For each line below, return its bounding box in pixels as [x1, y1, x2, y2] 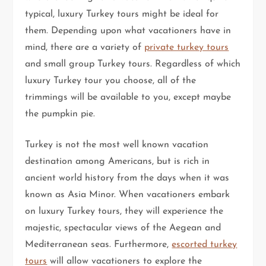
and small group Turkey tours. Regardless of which [25, 59, 241, 69]
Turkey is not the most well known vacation [25, 140, 209, 150]
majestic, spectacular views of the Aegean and [25, 223, 221, 233]
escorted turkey [172, 240, 237, 250]
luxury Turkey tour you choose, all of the [25, 76, 197, 86]
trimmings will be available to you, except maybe [25, 93, 232, 103]
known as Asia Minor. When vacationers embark [25, 190, 230, 200]
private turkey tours [144, 43, 229, 53]
